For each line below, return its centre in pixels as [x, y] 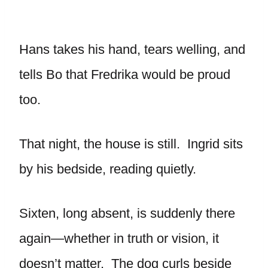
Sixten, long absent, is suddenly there [127, 213]
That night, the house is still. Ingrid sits [131, 144]
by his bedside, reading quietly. [108, 169]
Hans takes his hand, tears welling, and [132, 49]
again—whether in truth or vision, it [119, 238]
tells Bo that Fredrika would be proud [125, 74]
